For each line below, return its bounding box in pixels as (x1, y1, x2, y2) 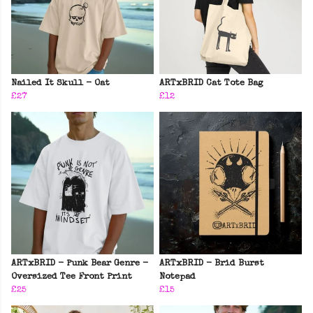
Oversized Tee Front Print (11, 272, 132, 282)
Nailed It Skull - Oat (11, 79, 110, 89)
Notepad (159, 272, 196, 282)
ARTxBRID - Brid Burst (159, 259, 264, 269)
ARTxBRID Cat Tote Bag (159, 79, 263, 89)
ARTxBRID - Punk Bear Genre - (11, 259, 148, 269)
